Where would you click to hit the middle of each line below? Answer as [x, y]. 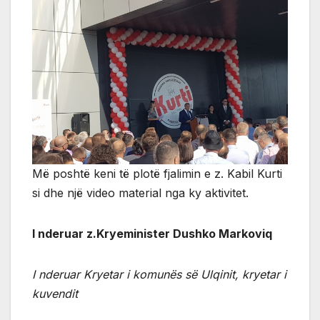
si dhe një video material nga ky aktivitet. [140, 193]
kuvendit [55, 294]
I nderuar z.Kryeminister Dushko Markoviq [152, 234]
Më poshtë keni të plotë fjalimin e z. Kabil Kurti [157, 174]
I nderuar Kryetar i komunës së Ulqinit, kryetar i [159, 275]
